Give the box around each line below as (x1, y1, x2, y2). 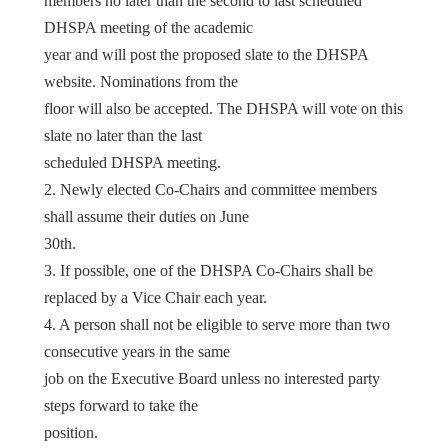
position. (44, 423, 98, 441)
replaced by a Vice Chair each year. (44, 288, 267, 306)
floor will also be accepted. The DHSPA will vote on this (44, 99, 403, 117)
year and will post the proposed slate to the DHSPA (44, 45, 368, 63)
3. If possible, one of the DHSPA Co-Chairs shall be (44, 261, 373, 279)
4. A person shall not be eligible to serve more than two (44, 315, 390, 333)
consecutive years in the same (44, 342, 230, 360)
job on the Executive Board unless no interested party (44, 369, 380, 387)
